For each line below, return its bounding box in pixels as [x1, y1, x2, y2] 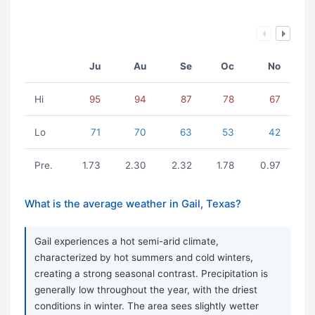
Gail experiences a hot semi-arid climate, [34, 236, 219, 247]
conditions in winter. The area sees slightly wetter [34, 300, 259, 312]
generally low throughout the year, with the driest [34, 284, 257, 296]
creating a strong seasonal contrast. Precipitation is [34, 268, 268, 280]
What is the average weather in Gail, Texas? [25, 198, 241, 211]
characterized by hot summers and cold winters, [34, 252, 253, 264]
